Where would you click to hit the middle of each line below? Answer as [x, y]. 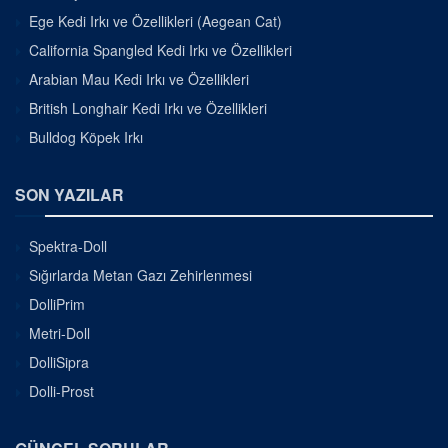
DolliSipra [59, 362]
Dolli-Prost [61, 391]
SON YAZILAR [69, 195]
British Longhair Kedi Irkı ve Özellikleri [148, 108]
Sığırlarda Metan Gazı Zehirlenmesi [140, 275]
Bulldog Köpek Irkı [86, 137]
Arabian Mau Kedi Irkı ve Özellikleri [139, 79]
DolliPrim [57, 304]
